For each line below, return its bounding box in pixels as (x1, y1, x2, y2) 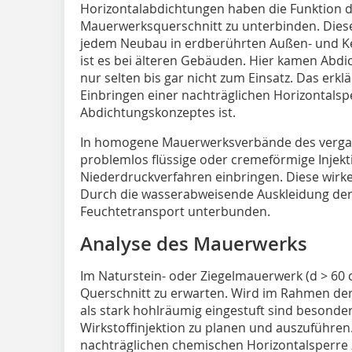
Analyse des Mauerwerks (80, 230, 307, 256)
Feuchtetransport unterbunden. (80, 202, 270, 220)
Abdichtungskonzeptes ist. (80, 103, 236, 121)
